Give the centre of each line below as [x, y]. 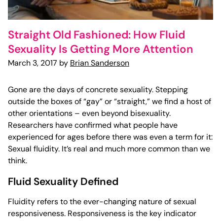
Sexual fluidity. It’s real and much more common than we [109, 149]
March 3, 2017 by [39, 63]
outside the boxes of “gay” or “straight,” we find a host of [110, 102]
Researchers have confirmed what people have [93, 125]
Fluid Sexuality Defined [63, 182]
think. [18, 161]
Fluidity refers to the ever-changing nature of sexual [102, 202]
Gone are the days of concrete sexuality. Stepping [98, 90]
